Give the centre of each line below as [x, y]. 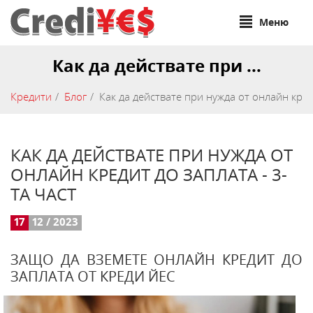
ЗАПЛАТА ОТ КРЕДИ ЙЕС [93, 276]
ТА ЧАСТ [43, 194]
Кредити [31, 96]
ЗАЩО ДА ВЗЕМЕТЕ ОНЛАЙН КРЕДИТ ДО [156, 260]
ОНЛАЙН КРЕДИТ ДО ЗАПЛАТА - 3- [149, 175]
